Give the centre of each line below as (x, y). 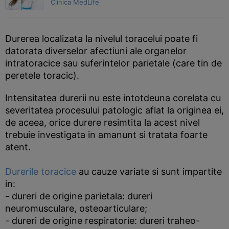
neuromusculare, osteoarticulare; (76, 208)
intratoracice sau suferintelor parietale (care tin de (113, 63)
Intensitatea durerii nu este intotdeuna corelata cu (113, 98)
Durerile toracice (41, 171)
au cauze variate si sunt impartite (149, 171)
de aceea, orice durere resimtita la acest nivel (102, 122)
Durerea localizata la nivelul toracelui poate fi (101, 39)
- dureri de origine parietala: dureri (79, 196)
